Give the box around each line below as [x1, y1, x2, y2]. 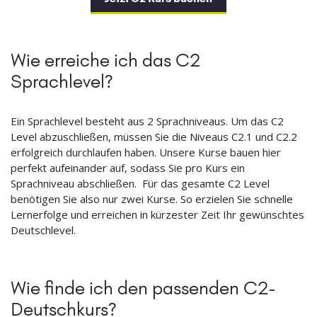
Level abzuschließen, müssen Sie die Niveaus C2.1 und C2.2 [11, 129, 297, 144]
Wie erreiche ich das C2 [11, 48, 200, 71]
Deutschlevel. [11, 222, 76, 237]
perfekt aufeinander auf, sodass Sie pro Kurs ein [11, 160, 245, 175]
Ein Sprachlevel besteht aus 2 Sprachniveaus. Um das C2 [11, 113, 284, 128]
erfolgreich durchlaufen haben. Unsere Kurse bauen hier [11, 144, 281, 159]
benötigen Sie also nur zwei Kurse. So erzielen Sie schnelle [11, 191, 293, 206]
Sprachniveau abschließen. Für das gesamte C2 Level [11, 175, 270, 190]
